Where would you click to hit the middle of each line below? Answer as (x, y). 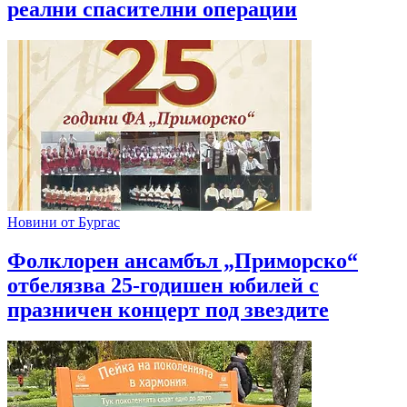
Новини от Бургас (64, 223)
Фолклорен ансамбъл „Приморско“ (183, 261)
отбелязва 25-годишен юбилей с (163, 286)
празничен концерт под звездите (168, 310)
